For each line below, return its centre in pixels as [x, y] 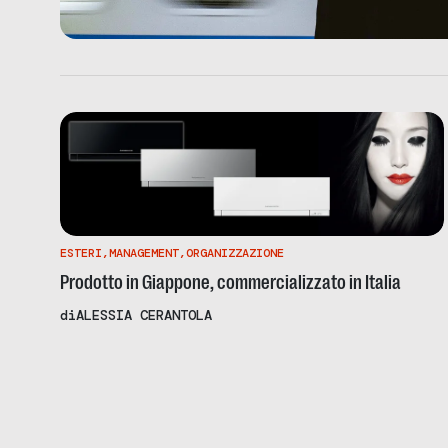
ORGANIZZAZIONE [235, 252]
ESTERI [81, 252]
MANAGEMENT [144, 252]
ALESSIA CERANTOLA [144, 314]
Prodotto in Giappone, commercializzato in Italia [230, 282]
